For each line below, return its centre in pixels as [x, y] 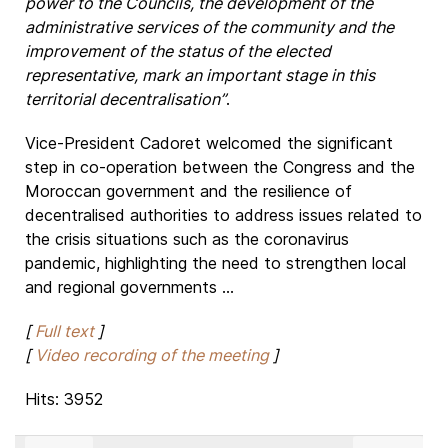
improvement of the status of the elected [178, 51]
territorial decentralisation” [125, 99]
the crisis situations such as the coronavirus [187, 239]
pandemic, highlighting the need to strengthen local [215, 263]
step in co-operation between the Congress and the [220, 167]
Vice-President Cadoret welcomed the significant [209, 143]
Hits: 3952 [64, 399]
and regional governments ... [129, 287]
